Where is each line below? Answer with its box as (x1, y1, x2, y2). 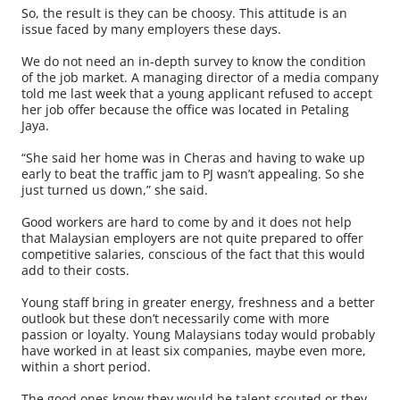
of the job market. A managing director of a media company (21, 69, 379, 87)
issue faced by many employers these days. (21, 21, 281, 38)
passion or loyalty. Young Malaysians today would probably (21, 326, 375, 344)
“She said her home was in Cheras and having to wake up (21, 149, 365, 167)
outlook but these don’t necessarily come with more (21, 310, 329, 328)
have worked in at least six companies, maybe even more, (21, 342, 366, 360)
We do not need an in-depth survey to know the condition (21, 53, 366, 71)
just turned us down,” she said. (21, 181, 208, 199)
